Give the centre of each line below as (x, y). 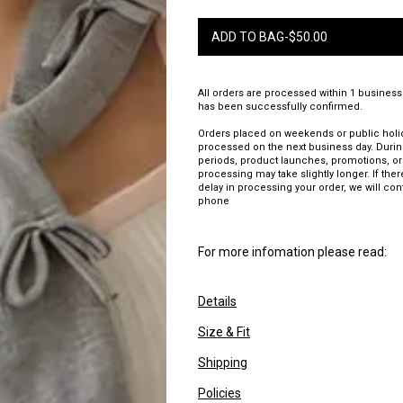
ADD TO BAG (248, 36)
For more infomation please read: (292, 251)
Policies (219, 393)
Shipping (223, 362)
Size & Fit (224, 331)
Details (217, 301)
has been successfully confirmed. (280, 106)
